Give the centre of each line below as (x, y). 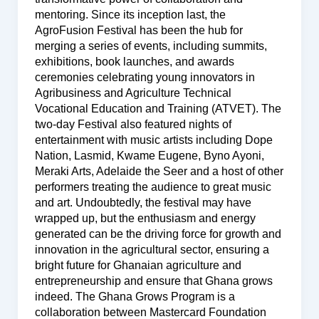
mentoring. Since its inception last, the (130, 14)
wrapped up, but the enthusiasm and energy (145, 218)
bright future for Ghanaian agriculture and (138, 265)
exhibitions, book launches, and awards (134, 61)
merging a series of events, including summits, (151, 46)
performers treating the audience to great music (153, 187)
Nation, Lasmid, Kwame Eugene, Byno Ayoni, (149, 155)
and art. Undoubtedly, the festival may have (143, 202)
